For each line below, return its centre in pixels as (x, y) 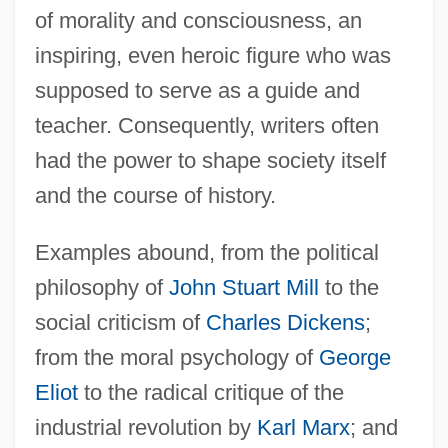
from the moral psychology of (176, 357)
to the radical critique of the (210, 392)
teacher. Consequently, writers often (206, 125)
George (354, 357)
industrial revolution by (145, 427)
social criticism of (120, 322)
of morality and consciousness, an (198, 20)
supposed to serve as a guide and (197, 90)
